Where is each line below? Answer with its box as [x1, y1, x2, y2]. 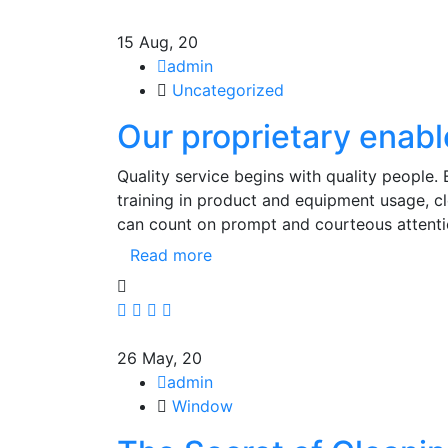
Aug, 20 [139, 32, 198, 52]
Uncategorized [172, 80, 284, 100]
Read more [130, 245, 212, 265]
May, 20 [142, 348, 202, 368]
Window [172, 396, 233, 416]
